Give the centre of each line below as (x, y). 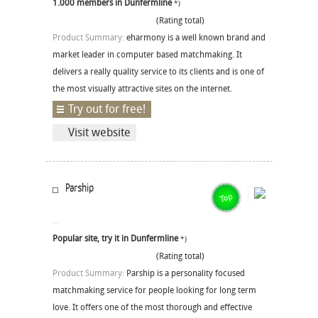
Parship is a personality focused (186, 274)
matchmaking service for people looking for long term (154, 291)
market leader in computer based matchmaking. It (147, 55)
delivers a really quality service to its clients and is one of (158, 72)
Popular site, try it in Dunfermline (115, 239)
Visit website (99, 133)
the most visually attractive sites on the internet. (142, 89)
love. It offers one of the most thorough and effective (152, 308)
